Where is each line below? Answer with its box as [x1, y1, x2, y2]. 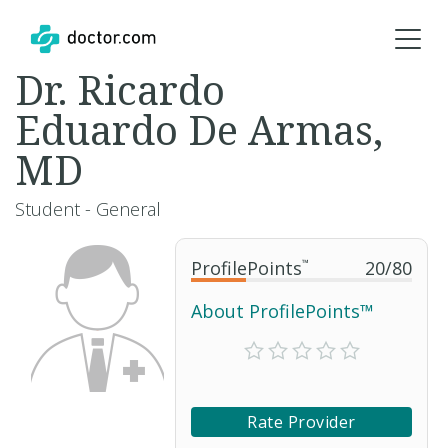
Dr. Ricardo [15, 62, 225, 117]
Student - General [15, 197, 161, 221]
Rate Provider [247, 411, 356, 433]
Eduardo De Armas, [15, 102, 383, 157]
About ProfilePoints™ [191, 299, 374, 323]
